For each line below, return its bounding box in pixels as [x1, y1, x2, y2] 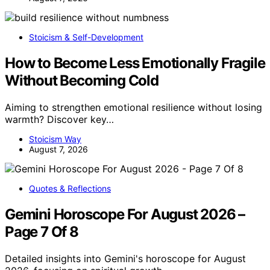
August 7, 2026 [29, 143, 88, 154]
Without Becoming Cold [5, 71, 159, 89]
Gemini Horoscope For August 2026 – [5, 205, 245, 223]
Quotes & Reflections [29, 183, 111, 193]
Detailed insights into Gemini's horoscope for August [5, 252, 246, 265]
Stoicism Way [29, 133, 81, 144]
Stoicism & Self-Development [29, 31, 143, 42]
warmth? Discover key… [5, 113, 114, 125]
